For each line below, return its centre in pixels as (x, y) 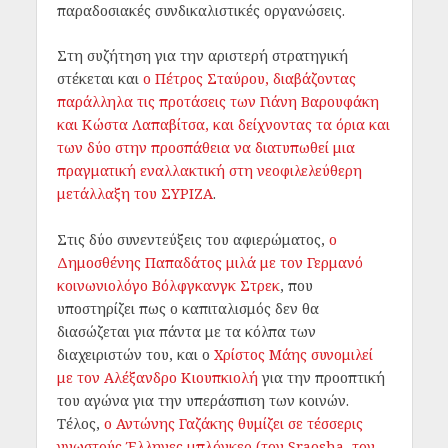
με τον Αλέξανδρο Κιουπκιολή (157, 377)
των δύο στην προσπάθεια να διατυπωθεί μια (205, 148)
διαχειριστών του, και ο (133, 354)
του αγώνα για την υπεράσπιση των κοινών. (202, 400)
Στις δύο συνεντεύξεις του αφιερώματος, (190, 239)
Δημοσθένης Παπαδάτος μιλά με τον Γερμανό (209, 262)
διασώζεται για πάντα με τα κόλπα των (186, 331)
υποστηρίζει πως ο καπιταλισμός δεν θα (187, 308)
